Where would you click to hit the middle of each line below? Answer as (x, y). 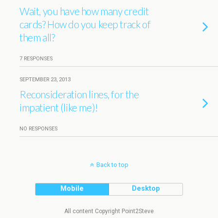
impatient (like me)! (59, 107)
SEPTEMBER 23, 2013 (45, 80)
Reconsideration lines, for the (79, 94)
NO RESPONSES (38, 129)
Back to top (112, 165)
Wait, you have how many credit (84, 11)
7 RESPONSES (36, 59)
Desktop (146, 189)
